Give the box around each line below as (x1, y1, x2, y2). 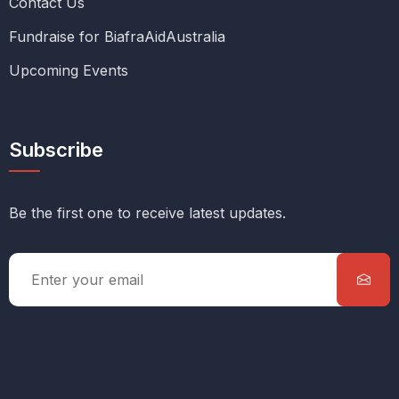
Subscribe (9, 137, 103, 161)
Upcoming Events (9, 61, 128, 79)
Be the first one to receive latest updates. (9, 203, 286, 222)
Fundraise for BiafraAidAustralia (9, 27, 225, 45)
